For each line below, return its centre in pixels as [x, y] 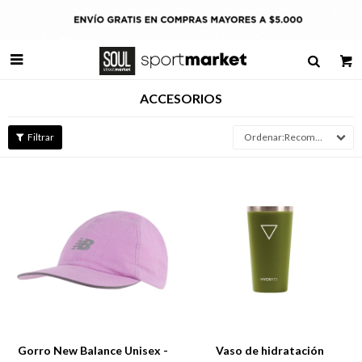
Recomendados [300, 137]
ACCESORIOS [181, 98]
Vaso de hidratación [269, 350]
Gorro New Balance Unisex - [93, 350]
